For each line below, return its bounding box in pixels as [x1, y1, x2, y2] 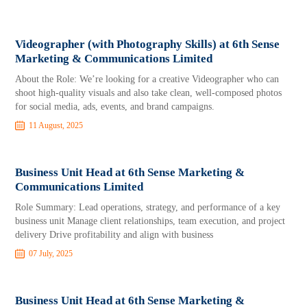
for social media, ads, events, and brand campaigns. [15, 101, 215, 112]
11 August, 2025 [29, 121, 84, 130]
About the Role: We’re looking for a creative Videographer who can [15, 74, 280, 84]
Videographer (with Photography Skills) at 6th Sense [15, 38, 280, 51]
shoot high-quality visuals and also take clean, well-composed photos [15, 88, 282, 98]
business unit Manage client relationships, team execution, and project [15, 216, 286, 226]
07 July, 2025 [29, 249, 73, 258]
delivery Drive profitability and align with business [15, 230, 214, 240]
